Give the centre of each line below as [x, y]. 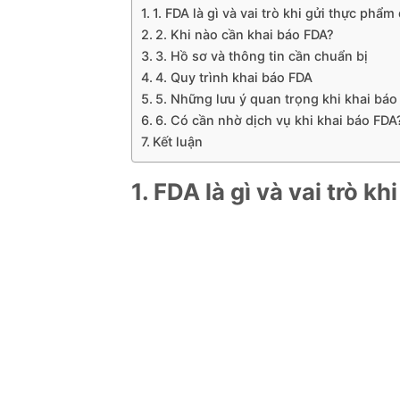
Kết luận [177, 141]
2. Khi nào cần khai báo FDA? [244, 34]
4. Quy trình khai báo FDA [233, 77]
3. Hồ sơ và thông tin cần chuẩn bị [261, 55]
